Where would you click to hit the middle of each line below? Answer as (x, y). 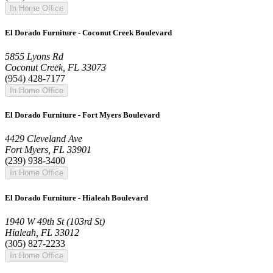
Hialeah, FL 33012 (42, 232)
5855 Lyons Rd (34, 57)
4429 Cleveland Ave (44, 139)
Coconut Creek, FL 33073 (55, 68)
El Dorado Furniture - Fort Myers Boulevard (82, 115)
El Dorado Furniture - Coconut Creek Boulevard (88, 32)
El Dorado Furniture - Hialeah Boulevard (76, 197)
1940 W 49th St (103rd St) (55, 221)
